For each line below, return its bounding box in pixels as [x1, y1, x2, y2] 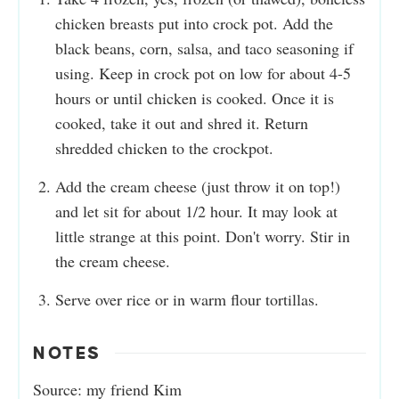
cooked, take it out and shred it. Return [55, 111, 308, 134]
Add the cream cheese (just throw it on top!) [55, 175, 340, 197]
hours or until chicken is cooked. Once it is [55, 86, 334, 109]
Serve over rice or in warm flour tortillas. [55, 288, 319, 310]
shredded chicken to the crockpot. [55, 136, 273, 159]
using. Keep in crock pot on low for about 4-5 [55, 61, 351, 84]
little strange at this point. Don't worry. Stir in [55, 224, 350, 247]
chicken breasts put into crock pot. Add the [55, 12, 333, 34]
